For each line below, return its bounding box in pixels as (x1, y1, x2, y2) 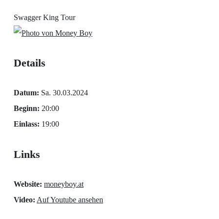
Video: (14, 195, 35, 204)
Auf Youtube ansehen (37, 195, 103, 204)
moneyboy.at (44, 179, 84, 188)
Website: (14, 179, 42, 188)
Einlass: (14, 120, 40, 129)
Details (14, 57, 45, 69)
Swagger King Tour (14, 13, 75, 22)
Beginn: (14, 104, 40, 113)
